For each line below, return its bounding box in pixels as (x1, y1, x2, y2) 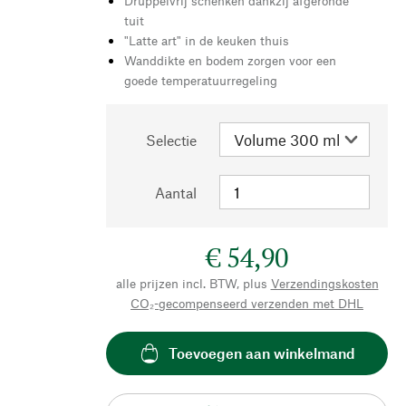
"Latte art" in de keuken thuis (124, 32, 289, 48)
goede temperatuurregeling (124, 72, 277, 88)
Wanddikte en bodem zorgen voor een (124, 52, 336, 68)
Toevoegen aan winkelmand (168, 344, 355, 362)
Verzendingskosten (270, 275, 379, 291)
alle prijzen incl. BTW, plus (115, 275, 267, 291)
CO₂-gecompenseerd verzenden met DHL (130, 295, 363, 311)
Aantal (155, 183, 197, 201)
